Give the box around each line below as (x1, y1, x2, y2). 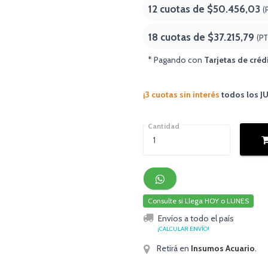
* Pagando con (148, 54, 204, 65)
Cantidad (148, 121, 179, 130)
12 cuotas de (148, 3, 207, 15)
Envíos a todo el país (158, 213, 234, 224)
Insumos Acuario (191, 243, 255, 254)
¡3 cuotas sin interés (143, 89, 220, 100)
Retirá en (155, 243, 191, 254)
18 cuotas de (148, 31, 208, 43)
